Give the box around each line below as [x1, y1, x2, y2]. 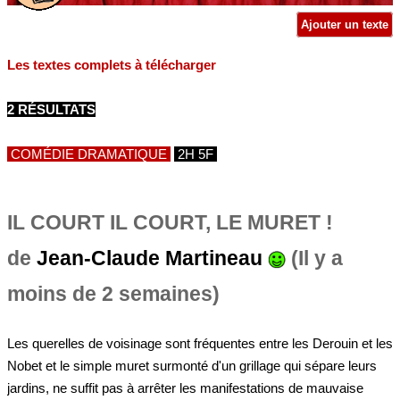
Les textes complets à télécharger [7, 56, 216, 72]
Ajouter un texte [297, 17, 392, 31]
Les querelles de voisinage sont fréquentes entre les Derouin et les [7, 336, 393, 351]
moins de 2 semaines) [7, 282, 220, 305]
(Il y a [286, 246, 343, 270]
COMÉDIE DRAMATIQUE [7, 146, 171, 162]
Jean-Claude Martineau [37, 246, 262, 270]
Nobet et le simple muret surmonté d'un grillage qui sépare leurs [7, 358, 377, 373]
